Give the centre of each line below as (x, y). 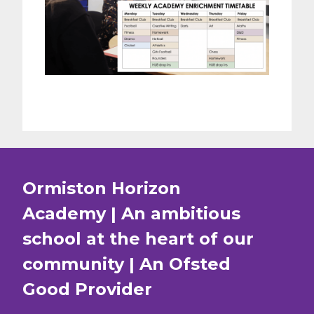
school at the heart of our (138, 239)
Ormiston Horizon (102, 189)
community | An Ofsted (127, 264)
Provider (111, 289)
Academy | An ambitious (131, 214)
